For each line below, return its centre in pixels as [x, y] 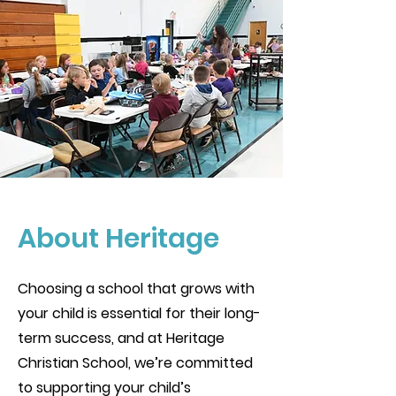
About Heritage [118, 239]
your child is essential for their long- [139, 313]
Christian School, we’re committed [135, 363]
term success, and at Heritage [121, 338]
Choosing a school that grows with [136, 289]
